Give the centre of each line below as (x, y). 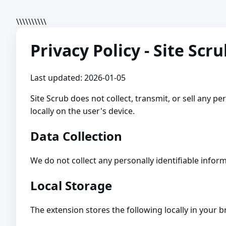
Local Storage (71, 186)
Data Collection (76, 136)
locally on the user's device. (82, 111)
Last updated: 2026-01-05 (78, 78)
